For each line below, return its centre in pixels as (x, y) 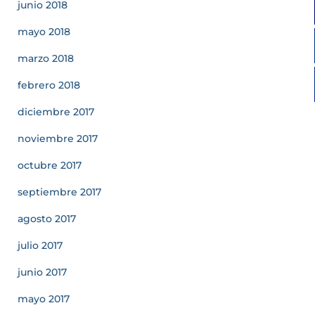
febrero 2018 (49, 85)
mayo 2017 (44, 299)
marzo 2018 (46, 58)
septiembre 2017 (59, 192)
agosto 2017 (47, 219)
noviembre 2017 (58, 139)
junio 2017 (42, 272)
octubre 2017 (50, 165)
